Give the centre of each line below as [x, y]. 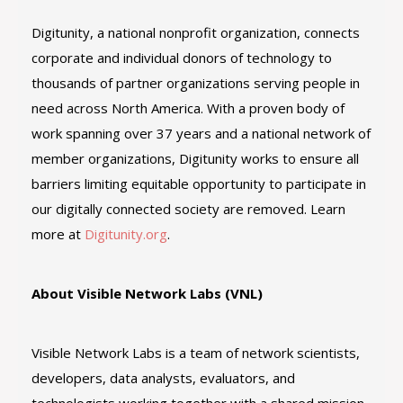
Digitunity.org [126, 234]
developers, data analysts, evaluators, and [163, 378]
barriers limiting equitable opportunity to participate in [199, 184]
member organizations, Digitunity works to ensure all [195, 158]
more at [58, 234]
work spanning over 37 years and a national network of [201, 133]
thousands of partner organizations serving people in [196, 83]
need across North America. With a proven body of [188, 108]
